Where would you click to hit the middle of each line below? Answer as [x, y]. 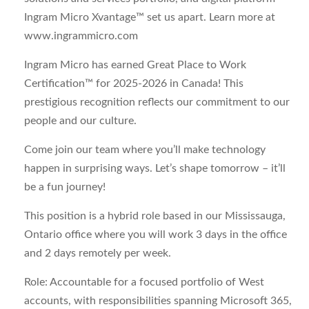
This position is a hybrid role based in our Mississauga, [155, 216]
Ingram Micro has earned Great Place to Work [135, 65]
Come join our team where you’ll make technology [145, 150]
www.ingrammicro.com [81, 36]
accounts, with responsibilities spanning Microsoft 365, [158, 301]
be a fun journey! [65, 187]
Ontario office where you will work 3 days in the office [156, 235]
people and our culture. [80, 121]
